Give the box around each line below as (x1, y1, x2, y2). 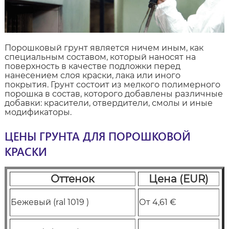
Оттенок (50, 173, 95, 186)
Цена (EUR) (148, 173, 209, 186)
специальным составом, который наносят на (4, 52, 196, 62)
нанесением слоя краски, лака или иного (4, 71, 180, 81)
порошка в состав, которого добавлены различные (4, 89, 223, 99)
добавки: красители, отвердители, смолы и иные (4, 98, 213, 108)
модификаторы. (4, 107, 72, 118)
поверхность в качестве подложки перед (4, 61, 180, 72)
